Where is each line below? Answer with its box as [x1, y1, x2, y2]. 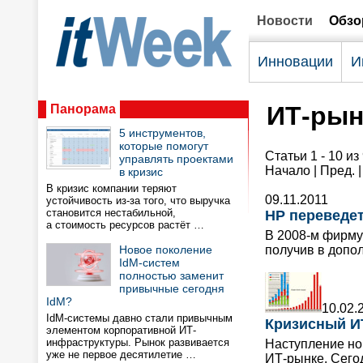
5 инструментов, [119, 126, 206, 139]
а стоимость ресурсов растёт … [46, 219, 204, 231]
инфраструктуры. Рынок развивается [46, 336, 229, 348]
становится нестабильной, [46, 207, 176, 219]
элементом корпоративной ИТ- [46, 324, 196, 336]
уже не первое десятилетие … [46, 348, 196, 361]
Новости [257, 14, 313, 28]
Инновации [258, 53, 333, 70]
